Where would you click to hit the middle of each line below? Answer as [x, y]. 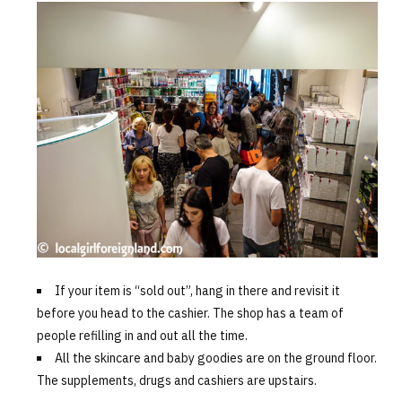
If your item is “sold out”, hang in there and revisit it [197, 291]
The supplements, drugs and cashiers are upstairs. [176, 381]
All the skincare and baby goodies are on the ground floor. [215, 358]
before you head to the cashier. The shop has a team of [190, 314]
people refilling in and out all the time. [142, 336]
